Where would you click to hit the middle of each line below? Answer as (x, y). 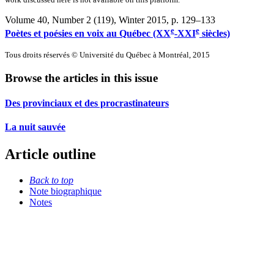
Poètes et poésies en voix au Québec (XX (88, 34)
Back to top (51, 180)
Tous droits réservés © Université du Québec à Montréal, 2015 (107, 55)
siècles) (215, 34)
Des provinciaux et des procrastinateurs (87, 103)
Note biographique (65, 191)
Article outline (50, 154)
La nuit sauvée (35, 127)
